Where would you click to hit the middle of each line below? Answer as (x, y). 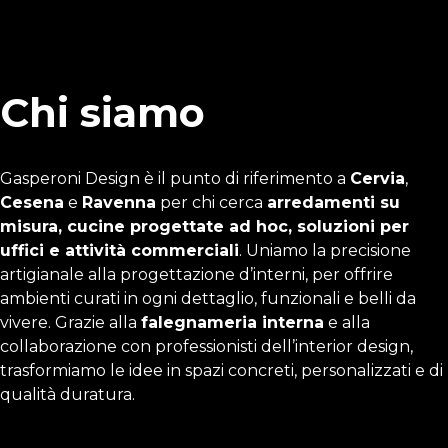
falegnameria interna (232, 322)
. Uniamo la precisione (325, 250)
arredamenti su (333, 202)
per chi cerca (211, 202)
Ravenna (119, 202)
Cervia (377, 178)
